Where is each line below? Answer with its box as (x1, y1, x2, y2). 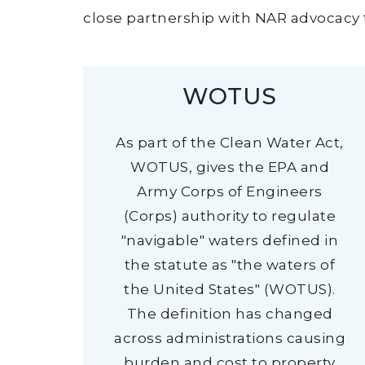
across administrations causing (114, 330, 345, 346)
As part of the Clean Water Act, (116, 134, 344, 151)
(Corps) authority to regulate (123, 208, 336, 224)
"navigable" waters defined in (121, 232, 339, 248)
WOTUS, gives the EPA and (130, 159, 329, 175)
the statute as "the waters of (124, 257, 336, 273)
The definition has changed (126, 306, 333, 322)
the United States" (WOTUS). (124, 281, 336, 297)
